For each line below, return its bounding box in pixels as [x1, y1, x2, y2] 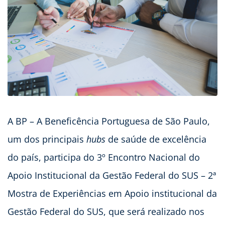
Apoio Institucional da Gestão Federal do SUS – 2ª [8, 169, 216, 181]
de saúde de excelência [105, 133, 206, 145]
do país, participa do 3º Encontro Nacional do [8, 151, 200, 163]
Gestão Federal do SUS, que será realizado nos [8, 205, 204, 217]
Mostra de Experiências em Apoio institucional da [8, 187, 217, 199]
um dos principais [8, 133, 86, 145]
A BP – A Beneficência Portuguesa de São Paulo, [8, 115, 210, 127]
